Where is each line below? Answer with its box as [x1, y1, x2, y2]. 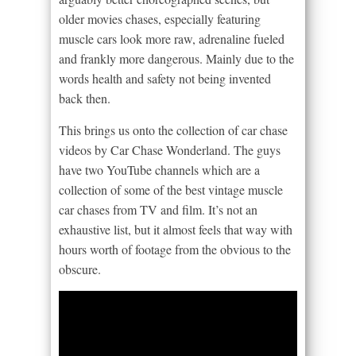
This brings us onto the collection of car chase [59, 122, 288, 139]
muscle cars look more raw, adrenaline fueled [59, 30, 284, 48]
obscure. [59, 261, 101, 278]
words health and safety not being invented [59, 70, 271, 87]
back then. [59, 90, 110, 107]
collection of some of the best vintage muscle [59, 181, 283, 199]
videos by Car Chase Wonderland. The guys [59, 141, 281, 159]
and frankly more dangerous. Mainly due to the [59, 50, 294, 68]
